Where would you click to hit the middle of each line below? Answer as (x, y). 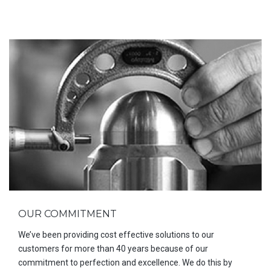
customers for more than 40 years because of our (113, 249)
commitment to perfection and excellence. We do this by (125, 263)
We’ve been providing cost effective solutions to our (116, 235)
